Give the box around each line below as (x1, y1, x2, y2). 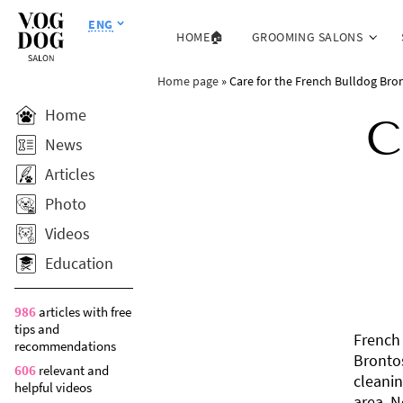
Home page (157, 72, 219, 89)
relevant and (36, 362, 109, 379)
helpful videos (14, 379, 92, 396)
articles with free (36, 303, 131, 320)
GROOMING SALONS (251, 28, 363, 45)
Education (45, 253, 113, 273)
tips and (14, 320, 59, 337)
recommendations (14, 337, 116, 354)
